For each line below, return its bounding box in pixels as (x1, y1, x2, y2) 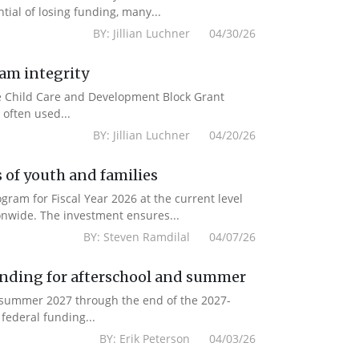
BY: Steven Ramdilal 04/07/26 (83, 229, 256, 244)
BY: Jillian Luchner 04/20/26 (93, 127, 256, 143)
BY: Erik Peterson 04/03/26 (99, 331, 256, 346)
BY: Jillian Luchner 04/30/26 (93, 26, 256, 41)
